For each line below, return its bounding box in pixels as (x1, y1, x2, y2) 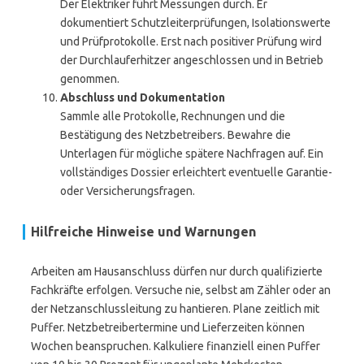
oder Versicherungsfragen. (60, 184, 195, 197)
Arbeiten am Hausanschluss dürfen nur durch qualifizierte (31, 265, 323, 278)
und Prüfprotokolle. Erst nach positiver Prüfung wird (60, 35, 322, 48)
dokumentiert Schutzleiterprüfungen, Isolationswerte (60, 16, 331, 29)
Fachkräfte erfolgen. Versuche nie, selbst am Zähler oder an (31, 284, 331, 297)
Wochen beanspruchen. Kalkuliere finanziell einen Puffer (31, 340, 320, 353)
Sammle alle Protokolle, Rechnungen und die (60, 110, 285, 123)
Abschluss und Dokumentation (60, 91, 225, 104)
